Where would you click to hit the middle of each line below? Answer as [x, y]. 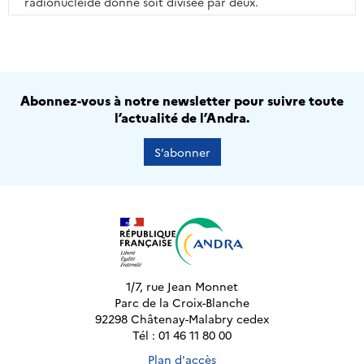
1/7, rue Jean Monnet [182, 286]
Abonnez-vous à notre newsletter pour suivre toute [182, 100]
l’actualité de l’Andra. [182, 117]
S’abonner [182, 152]
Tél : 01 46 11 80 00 [182, 335]
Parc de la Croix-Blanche [182, 303]
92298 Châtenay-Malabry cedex [182, 319]
